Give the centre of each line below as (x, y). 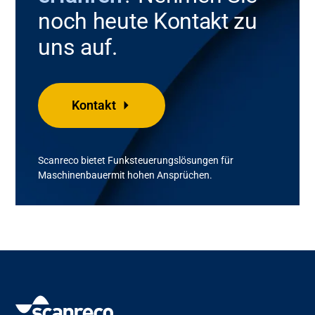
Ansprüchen (184, 175)
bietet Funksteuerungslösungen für (156, 160)
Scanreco (59, 160)
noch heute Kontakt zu (148, 21)
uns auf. (78, 47)
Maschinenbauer (75, 175)
